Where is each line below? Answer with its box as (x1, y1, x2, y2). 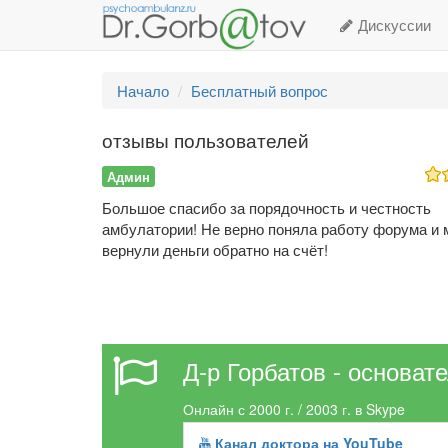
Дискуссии (354, 14, 431, 35)
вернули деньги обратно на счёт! (102, 238, 328, 260)
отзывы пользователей (102, 126, 309, 153)
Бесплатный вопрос (191, 80, 328, 101)
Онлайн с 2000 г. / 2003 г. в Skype (183, 398, 406, 419)
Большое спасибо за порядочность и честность (102, 196, 431, 218)
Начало (117, 80, 169, 101)
